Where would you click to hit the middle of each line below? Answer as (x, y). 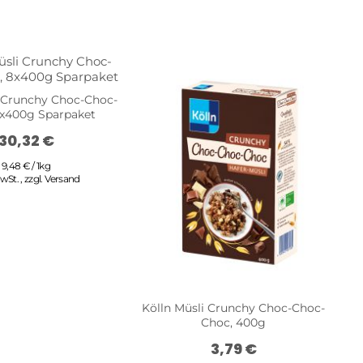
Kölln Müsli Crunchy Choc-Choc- (233, 307)
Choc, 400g (233, 322)
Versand (62, 178)
